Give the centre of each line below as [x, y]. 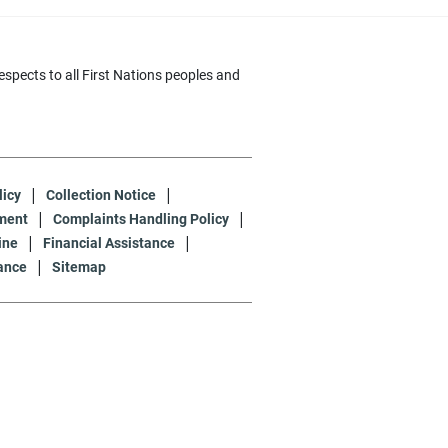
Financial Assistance [109, 242]
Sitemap [78, 266]
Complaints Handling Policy [141, 218]
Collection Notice [101, 194]
